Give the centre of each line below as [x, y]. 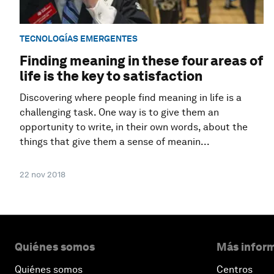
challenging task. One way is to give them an [119, 113]
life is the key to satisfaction [111, 76]
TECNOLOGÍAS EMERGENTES [79, 38]
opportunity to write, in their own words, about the [134, 127]
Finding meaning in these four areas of [141, 61]
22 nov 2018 [43, 175]
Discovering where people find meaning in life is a [131, 98]
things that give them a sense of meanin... [115, 142]
